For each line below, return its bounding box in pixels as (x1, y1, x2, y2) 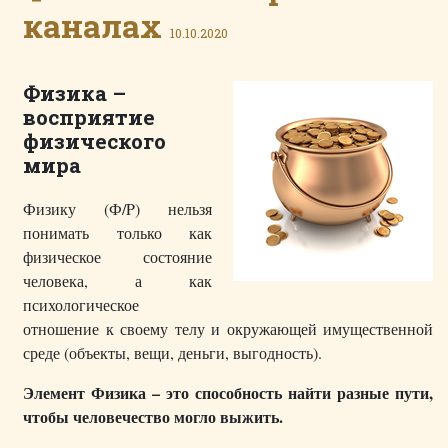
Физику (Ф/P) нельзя (23, 198, 213, 220)
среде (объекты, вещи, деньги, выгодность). (23, 342, 322, 364)
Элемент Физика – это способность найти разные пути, (23, 381, 433, 405)
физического (23, 127, 166, 156)
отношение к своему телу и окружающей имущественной (23, 318, 433, 340)
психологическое (23, 294, 139, 316)
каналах (23, 4, 162, 48)
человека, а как (23, 270, 213, 292)
